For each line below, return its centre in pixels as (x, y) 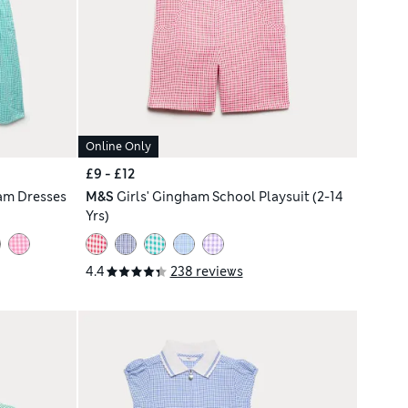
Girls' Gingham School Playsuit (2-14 (230, 196)
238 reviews (206, 271)
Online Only (118, 146)
